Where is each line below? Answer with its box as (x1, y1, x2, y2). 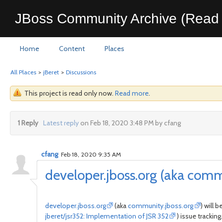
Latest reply (43, 118, 79, 127)
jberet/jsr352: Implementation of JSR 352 (45, 212, 168, 221)
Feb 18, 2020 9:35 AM (59, 151, 121, 158)
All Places (10, 68, 36, 76)
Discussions (66, 68, 96, 76)
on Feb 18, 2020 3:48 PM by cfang (78, 118, 181, 127)
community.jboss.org (128, 201, 194, 210)
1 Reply (18, 118, 38, 127)
